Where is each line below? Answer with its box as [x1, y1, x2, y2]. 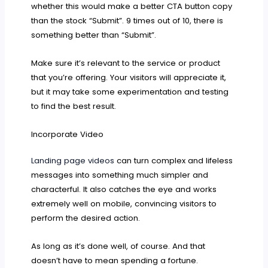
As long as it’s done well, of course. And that [31, 240, 206, 252]
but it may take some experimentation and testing [31, 86, 229, 98]
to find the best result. [31, 100, 117, 112]
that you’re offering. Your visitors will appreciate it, [31, 71, 227, 83]
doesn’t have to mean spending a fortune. [31, 254, 199, 266]
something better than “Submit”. [31, 29, 157, 41]
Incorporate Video [31, 128, 104, 140]
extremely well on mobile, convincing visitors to [31, 197, 217, 209]
